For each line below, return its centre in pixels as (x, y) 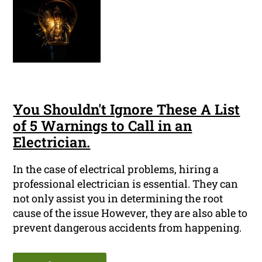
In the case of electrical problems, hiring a (116, 169)
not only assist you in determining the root (118, 199)
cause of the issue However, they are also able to (130, 213)
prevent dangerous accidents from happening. (127, 228)
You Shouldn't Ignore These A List (127, 110)
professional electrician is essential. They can (126, 184)
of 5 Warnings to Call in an (103, 126)
